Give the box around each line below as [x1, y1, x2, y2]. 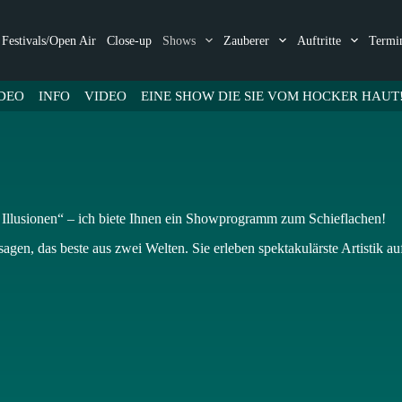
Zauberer [223, 32, 270, 48]
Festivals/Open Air [2, 32, 97, 48]
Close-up [107, 32, 153, 48]
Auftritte [296, 32, 341, 48]
